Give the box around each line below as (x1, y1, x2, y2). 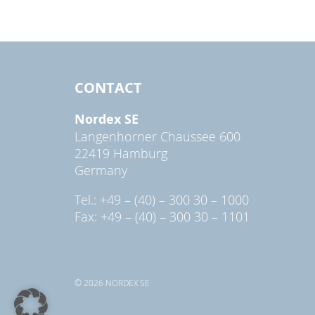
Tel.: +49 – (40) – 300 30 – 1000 (75, 191, 249, 208)
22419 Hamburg (75, 144, 167, 162)
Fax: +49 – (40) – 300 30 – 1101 (75, 207, 250, 225)
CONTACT (75, 77, 142, 97)
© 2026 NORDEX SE (75, 276, 150, 288)
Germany (75, 161, 127, 179)
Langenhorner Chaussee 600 (75, 127, 240, 145)
